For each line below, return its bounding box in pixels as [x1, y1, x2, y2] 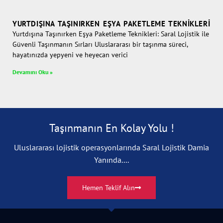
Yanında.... [94, 154, 129, 165]
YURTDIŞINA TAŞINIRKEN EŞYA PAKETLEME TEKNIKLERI [12, 18, 211, 28]
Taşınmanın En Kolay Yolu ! [49, 120, 174, 135]
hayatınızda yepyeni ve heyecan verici [12, 50, 128, 59]
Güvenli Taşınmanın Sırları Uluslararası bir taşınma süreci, [12, 39, 188, 49]
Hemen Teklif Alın [82, 183, 135, 192]
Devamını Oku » [12, 68, 53, 76]
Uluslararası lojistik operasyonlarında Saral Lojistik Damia [14, 142, 209, 152]
